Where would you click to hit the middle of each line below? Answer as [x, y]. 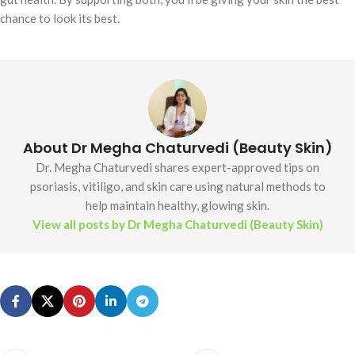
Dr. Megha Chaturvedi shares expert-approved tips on [177, 168]
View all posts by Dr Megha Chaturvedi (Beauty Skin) [177, 225]
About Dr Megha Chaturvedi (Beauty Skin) [177, 148]
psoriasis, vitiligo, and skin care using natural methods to [177, 187]
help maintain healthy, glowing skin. [177, 206]
